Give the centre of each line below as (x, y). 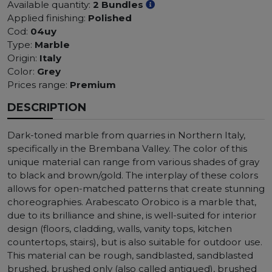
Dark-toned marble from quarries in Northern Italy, (126, 135)
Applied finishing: (48, 18)
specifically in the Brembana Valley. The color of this (127, 148)
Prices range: (39, 84)
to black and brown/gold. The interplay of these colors (133, 175)
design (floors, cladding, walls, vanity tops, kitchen (120, 228)
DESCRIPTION (47, 107)
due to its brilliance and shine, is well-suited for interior (132, 215)
